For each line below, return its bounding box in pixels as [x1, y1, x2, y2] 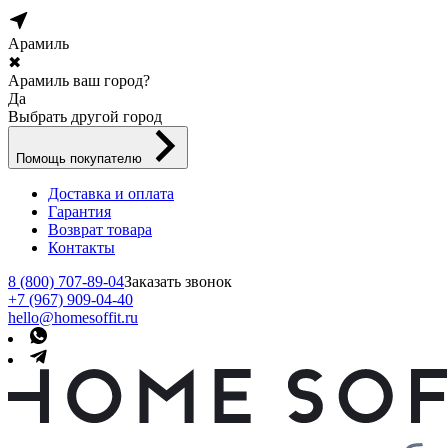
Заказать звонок [124, 272, 232, 290]
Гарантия [48, 202, 111, 220]
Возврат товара [48, 220, 152, 238]
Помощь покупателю [16, 150, 146, 166]
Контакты [48, 238, 115, 256]
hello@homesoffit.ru [8, 308, 138, 326]
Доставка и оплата [48, 184, 174, 202]
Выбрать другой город [8, 107, 162, 125]
